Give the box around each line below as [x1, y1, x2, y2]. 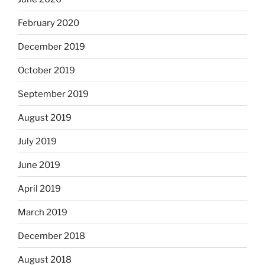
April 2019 [18, 183, 61, 194]
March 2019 [18, 206, 67, 218]
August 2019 [18, 112, 72, 123]
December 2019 [18, 41, 85, 52]
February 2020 [18, 17, 79, 28]
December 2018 [18, 230, 85, 241]
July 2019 [18, 135, 57, 147]
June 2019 [18, 159, 60, 170]
